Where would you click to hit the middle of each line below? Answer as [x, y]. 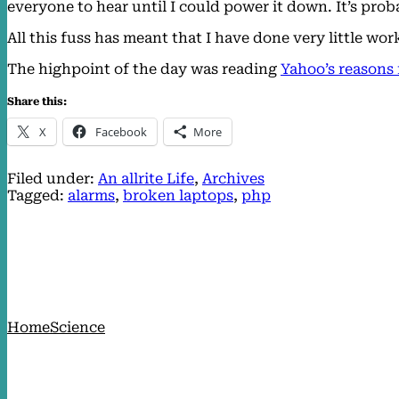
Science [77, 327]
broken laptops [178, 195]
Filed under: [53, 178]
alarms [91, 195]
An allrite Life [146, 178]
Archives [233, 178]
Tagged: [37, 195]
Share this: [37, 101]
